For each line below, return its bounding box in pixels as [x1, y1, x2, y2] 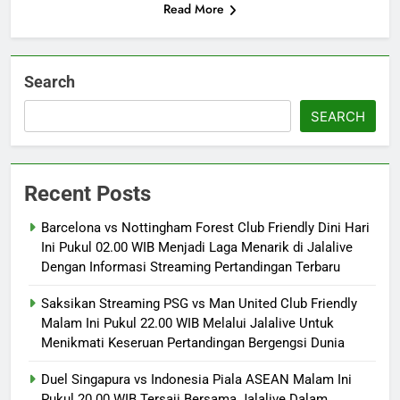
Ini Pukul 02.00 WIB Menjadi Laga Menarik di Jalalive [41, 239, 353, 256]
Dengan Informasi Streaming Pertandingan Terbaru [41, 259, 340, 276]
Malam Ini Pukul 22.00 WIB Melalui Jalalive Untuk [41, 315, 334, 332]
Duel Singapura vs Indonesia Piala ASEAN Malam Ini [41, 371, 352, 388]
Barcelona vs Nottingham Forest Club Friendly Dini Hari [41, 220, 370, 237]
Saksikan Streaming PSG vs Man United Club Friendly [41, 296, 357, 312]
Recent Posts [24, 181, 151, 207]
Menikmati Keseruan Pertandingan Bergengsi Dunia [41, 335, 345, 352]
